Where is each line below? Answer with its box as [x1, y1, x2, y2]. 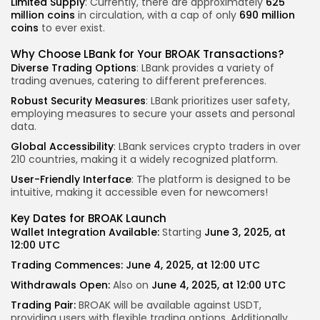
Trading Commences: [11, 258, 123, 273]
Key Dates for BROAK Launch [11, 211, 166, 226]
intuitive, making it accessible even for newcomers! [11, 185, 268, 200]
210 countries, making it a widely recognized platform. [11, 152, 278, 167]
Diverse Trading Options [11, 61, 136, 76]
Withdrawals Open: [11, 278, 110, 293]
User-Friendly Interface [11, 172, 131, 187]
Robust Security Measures [11, 94, 146, 109]
